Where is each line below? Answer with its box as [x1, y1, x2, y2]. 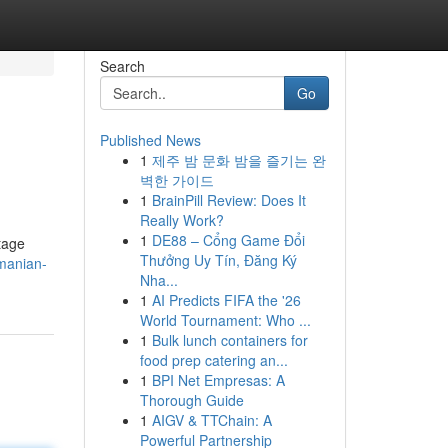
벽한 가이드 [139, 170, 214, 190]
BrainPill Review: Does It [151, 190, 306, 210]
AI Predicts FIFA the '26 [151, 290, 301, 310]
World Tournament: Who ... [139, 310, 311, 330]
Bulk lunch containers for [151, 330, 308, 350]
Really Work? [139, 210, 224, 230]
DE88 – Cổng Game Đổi [151, 230, 305, 250]
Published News [99, 130, 201, 150]
